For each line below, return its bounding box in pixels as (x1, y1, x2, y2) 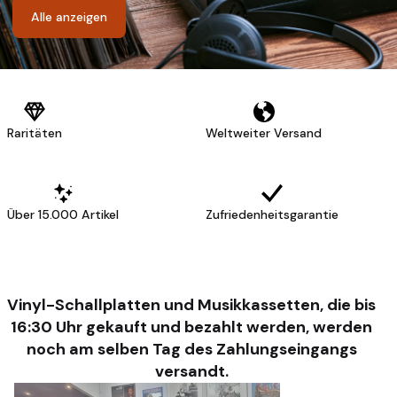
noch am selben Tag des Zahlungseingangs (26, 339, 357, 360)
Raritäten (7, 125, 62, 141)
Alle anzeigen (31, 9, 107, 25)
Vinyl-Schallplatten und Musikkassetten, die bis (7, 294, 376, 315)
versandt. (154, 361, 229, 382)
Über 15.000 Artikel (7, 206, 119, 222)
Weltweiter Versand (206, 125, 322, 141)
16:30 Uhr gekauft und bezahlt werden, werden (11, 316, 372, 338)
